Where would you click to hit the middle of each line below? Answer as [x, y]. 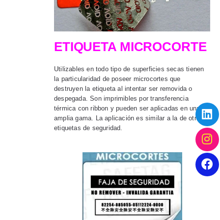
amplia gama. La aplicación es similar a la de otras [129, 118]
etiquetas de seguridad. [88, 128]
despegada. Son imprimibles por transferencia [121, 99]
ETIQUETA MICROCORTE [130, 47]
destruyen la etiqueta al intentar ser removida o [123, 89]
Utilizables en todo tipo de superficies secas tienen [129, 69]
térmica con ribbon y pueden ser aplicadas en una [127, 109]
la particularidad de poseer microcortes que [117, 79]
